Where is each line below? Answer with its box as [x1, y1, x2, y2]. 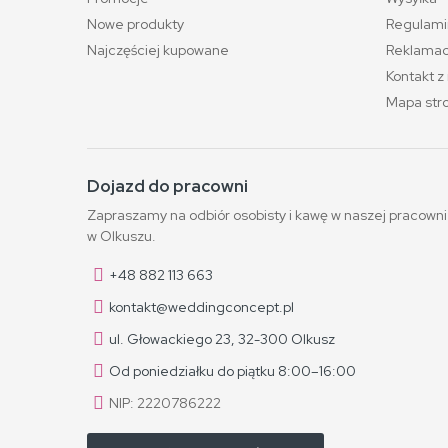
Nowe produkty [87, 15, 184, 33]
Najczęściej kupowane [87, 41, 229, 59]
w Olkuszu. [87, 227, 156, 245]
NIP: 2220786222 [109, 394, 221, 412]
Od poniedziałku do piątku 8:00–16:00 [109, 362, 356, 380]
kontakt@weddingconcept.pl [109, 298, 294, 316]
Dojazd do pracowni [87, 175, 248, 197]
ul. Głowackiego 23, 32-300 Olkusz [109, 330, 335, 348]
